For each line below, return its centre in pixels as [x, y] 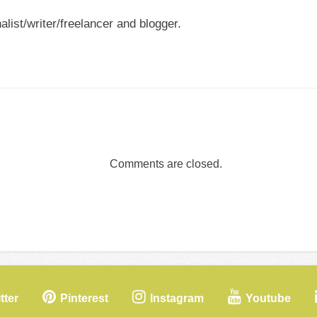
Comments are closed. [166, 164]
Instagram [177, 298]
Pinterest [84, 298]
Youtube [268, 298]
